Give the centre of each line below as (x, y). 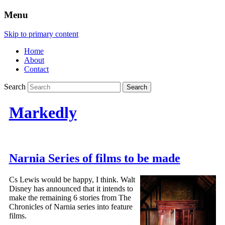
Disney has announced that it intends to (71, 189)
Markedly (43, 112)
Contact (36, 69)
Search (15, 87)
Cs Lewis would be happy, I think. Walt (72, 180)
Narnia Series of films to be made (94, 158)
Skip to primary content (41, 34)
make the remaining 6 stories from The (70, 198)
